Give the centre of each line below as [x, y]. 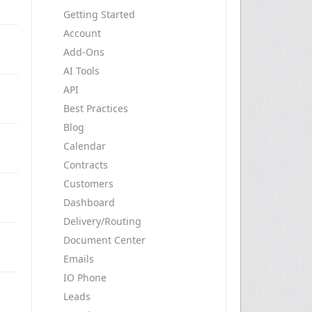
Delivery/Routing [102, 221]
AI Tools [81, 71]
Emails [79, 259]
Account [82, 33]
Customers [88, 184]
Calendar [85, 146]
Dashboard [89, 202]
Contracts [86, 165]
